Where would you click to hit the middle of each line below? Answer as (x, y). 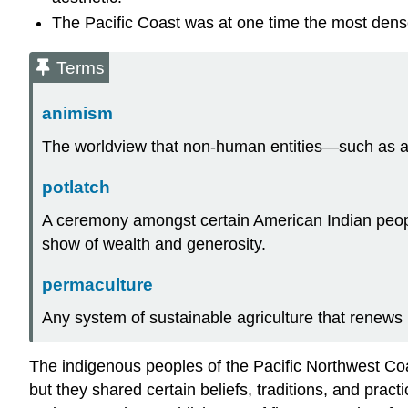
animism (77, 113)
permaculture (97, 284)
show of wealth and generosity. (154, 245)
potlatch (76, 187)
